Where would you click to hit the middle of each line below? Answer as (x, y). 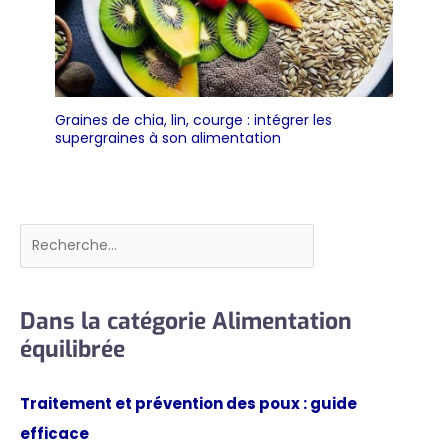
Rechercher (59, 236)
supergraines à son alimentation (168, 137)
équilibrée (72, 348)
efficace (54, 433)
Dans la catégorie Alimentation (186, 320)
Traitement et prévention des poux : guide (188, 403)
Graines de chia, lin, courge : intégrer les (193, 119)
